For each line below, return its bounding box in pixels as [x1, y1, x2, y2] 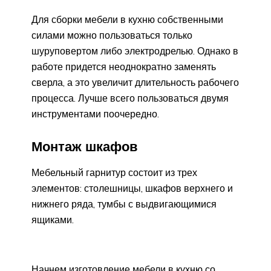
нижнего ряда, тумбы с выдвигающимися [31, 198, 217, 211]
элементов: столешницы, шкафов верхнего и [31, 182, 233, 195]
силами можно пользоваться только [31, 28, 192, 41]
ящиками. [31, 214, 74, 226]
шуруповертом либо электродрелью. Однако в [31, 44, 238, 57]
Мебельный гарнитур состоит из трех [31, 166, 197, 179]
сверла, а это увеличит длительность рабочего [31, 76, 239, 88]
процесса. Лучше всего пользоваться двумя [31, 91, 229, 104]
